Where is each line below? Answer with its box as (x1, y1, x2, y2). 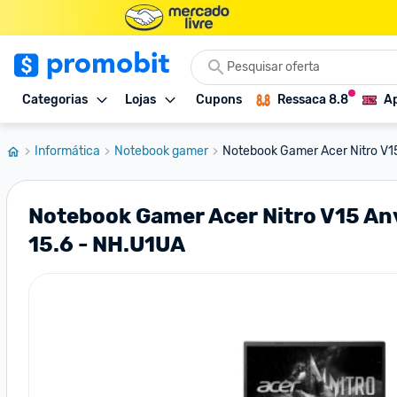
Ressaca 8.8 (277, 92, 348, 107)
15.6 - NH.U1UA (28, 232, 185, 257)
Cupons (196, 92, 242, 107)
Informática (35, 144, 100, 159)
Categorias (22, 92, 88, 107)
